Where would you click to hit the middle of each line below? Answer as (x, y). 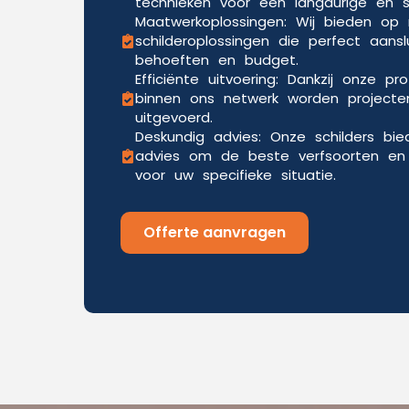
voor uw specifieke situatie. (236, 175)
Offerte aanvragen (215, 232)
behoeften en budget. (217, 60)
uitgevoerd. (174, 117)
